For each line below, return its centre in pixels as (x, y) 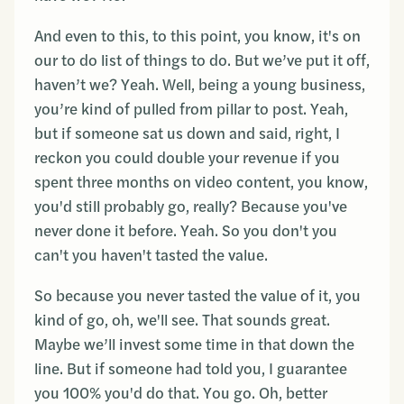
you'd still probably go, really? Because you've (191, 207)
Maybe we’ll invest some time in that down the (194, 344)
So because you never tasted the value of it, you (197, 296)
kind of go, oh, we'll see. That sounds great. (182, 320)
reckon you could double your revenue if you (187, 158)
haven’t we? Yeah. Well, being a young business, (200, 85)
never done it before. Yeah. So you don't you (186, 231)
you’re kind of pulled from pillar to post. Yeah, (191, 109)
